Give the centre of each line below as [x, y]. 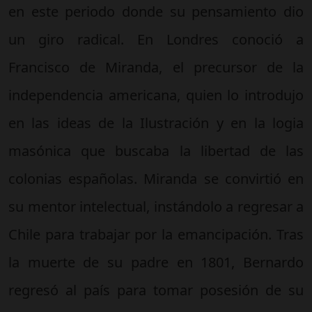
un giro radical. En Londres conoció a [156, 39]
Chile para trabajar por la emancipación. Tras [156, 234]
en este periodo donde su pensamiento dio [156, 11]
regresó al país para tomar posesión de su [156, 290]
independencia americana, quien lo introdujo [156, 95]
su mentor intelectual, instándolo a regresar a [156, 206]
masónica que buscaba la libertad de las [156, 150]
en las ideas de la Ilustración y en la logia [156, 123]
